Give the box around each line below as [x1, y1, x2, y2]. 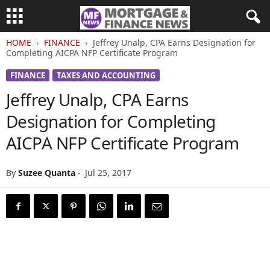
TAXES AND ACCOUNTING [57, 70, 155, 81]
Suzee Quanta [18, 167, 75, 178]
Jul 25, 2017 [85, 167, 131, 178]
